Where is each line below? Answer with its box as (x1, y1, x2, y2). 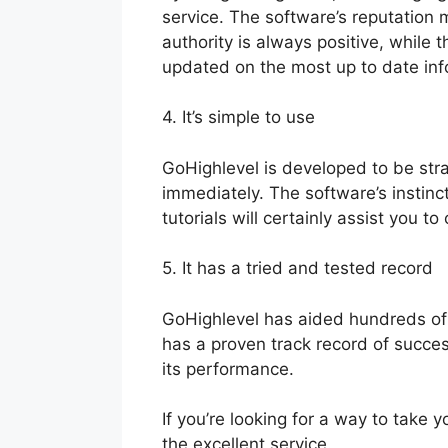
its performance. (162, 358, 294, 379)
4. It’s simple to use (162, 107, 315, 128)
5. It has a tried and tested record (162, 258, 433, 279)
